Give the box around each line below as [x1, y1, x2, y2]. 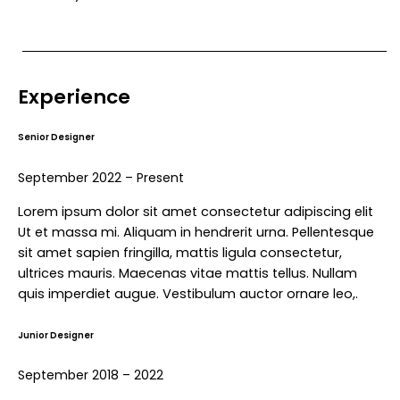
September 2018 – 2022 [18, 366, 163, 385]
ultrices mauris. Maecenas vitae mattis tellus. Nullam [18, 263, 357, 282]
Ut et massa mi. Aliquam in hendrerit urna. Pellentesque [18, 222, 374, 241]
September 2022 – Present [18, 169, 184, 187]
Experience [18, 82, 130, 111]
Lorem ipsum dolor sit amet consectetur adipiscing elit [18, 202, 373, 221]
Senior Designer [18, 131, 95, 144]
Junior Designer [18, 329, 94, 341]
